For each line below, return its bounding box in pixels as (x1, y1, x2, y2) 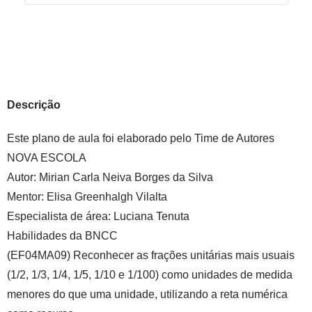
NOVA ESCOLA (7, 152, 86, 164)
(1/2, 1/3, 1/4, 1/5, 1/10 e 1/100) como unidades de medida (7, 269, 292, 281)
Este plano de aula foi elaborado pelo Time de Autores (7, 132, 274, 144)
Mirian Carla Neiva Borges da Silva (36, 171, 213, 183)
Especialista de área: (7, 210, 114, 222)
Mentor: (7, 191, 47, 203)
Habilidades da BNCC (7, 230, 118, 242)
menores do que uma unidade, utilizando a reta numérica (7, 288, 288, 300)
